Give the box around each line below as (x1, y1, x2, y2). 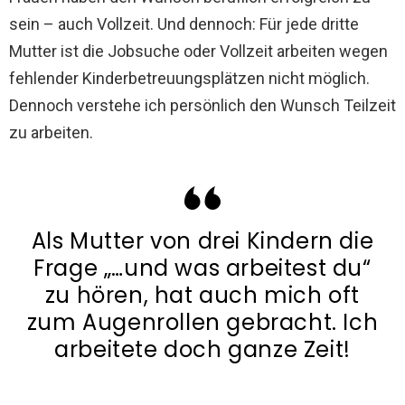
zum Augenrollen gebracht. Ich (26, 307, 379, 338)
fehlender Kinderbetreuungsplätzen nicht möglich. (9, 69, 370, 89)
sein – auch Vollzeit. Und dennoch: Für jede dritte (9, 14, 359, 34)
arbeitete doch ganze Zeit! (54, 334, 351, 365)
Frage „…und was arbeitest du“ (33, 253, 372, 284)
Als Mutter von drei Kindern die (31, 226, 374, 257)
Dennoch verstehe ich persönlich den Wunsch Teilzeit (9, 96, 396, 116)
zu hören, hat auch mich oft (44, 280, 361, 311)
